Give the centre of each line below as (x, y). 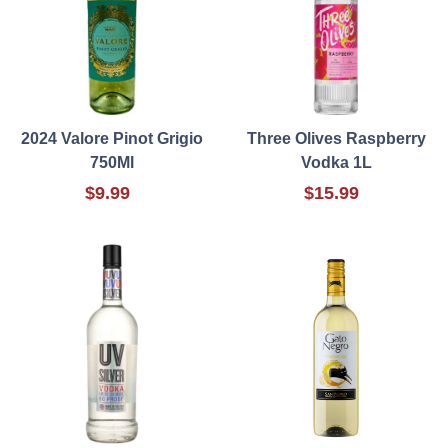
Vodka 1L (336, 163)
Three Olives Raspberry (336, 139)
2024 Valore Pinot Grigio (112, 139)
